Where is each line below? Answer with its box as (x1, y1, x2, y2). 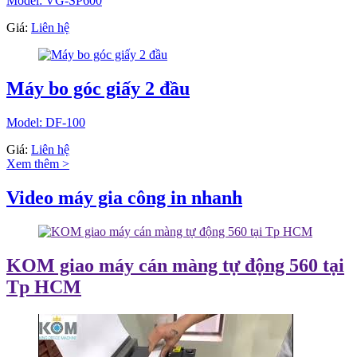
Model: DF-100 (6, 116, 85, 130)
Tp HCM (6, 277, 81, 298)
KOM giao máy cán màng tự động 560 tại (6, 255, 344, 277)
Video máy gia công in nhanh (6, 187, 242, 209)
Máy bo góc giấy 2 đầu (6, 78, 190, 100)
